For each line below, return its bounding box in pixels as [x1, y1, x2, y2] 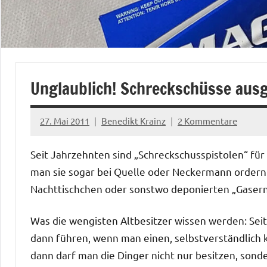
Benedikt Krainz [101, 115, 166, 127]
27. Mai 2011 [40, 115, 89, 127]
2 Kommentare [178, 115, 237, 127]
